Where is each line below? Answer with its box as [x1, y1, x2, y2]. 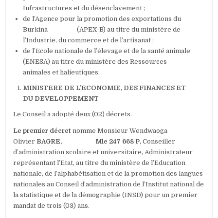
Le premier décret [13, 127, 72, 135]
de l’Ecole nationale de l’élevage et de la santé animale [23, 47, 191, 55]
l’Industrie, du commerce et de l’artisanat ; [23, 36, 154, 44]
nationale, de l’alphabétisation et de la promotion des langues [13, 170, 203, 178]
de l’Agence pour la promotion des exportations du [23, 15, 182, 23]
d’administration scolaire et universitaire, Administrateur [13, 148, 193, 156]
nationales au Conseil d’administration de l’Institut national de [13, 181, 204, 188]
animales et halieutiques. [23, 69, 100, 76]
